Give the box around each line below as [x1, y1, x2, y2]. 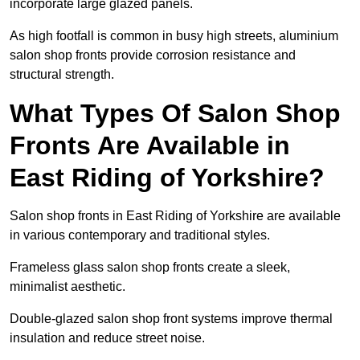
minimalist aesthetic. [10, 280, 125, 294]
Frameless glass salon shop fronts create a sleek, [10, 260, 290, 275]
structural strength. [10, 67, 114, 82]
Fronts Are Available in [10, 131, 290, 161]
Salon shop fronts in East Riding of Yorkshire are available [10, 209, 341, 223]
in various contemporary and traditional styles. [10, 228, 270, 243]
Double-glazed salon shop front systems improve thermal [10, 312, 333, 326]
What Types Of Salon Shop [10, 99, 341, 129]
